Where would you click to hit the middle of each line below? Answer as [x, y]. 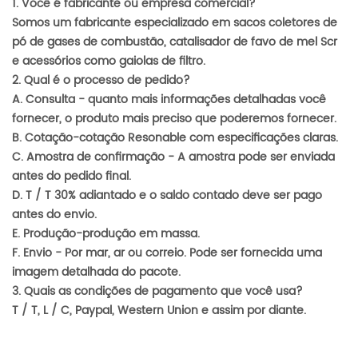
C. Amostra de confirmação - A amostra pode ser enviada [173, 157]
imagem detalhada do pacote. [96, 272]
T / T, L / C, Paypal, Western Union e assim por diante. [159, 311]
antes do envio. [54, 215]
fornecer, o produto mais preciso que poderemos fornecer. [174, 119]
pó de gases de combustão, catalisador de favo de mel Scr [175, 42]
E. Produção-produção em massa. [106, 234]
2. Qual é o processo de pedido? [101, 81]
